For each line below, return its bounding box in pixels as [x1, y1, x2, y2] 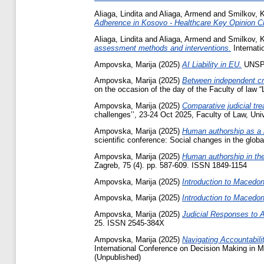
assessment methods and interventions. [94, 43, 231, 52]
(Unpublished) [94, 253, 141, 262]
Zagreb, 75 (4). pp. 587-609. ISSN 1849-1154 [94, 160, 247, 170]
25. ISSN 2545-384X [94, 219, 164, 228]
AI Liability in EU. [182, 60, 242, 69]
